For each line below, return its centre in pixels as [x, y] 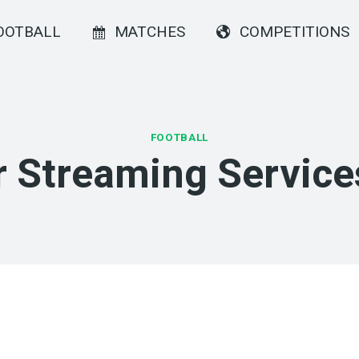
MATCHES [150, 32]
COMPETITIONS [294, 32]
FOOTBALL [179, 138]
